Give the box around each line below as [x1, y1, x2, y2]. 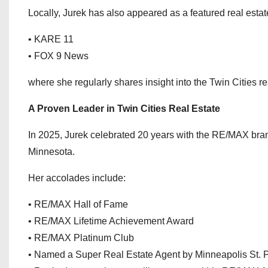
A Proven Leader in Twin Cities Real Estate [28, 103, 220, 114]
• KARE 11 [28, 34, 74, 44]
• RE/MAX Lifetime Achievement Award [28, 216, 194, 226]
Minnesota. [28, 147, 75, 157]
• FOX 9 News [28, 51, 89, 61]
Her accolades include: [28, 173, 126, 183]
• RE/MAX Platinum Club [28, 233, 134, 243]
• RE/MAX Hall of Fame [28, 199, 128, 209]
